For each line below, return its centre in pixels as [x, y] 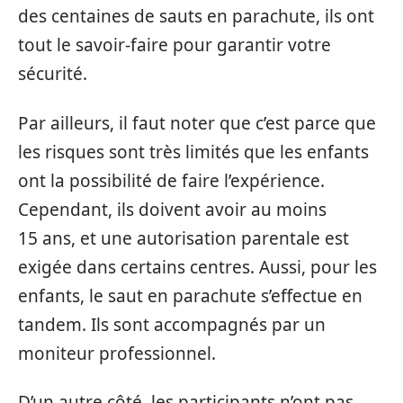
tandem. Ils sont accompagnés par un [172, 324]
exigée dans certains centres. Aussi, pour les [197, 267]
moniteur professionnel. [117, 353]
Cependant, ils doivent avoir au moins [172, 209]
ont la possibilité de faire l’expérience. [171, 180]
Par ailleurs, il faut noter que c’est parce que [197, 123]
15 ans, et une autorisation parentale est [184, 238]
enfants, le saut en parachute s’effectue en [190, 296]
